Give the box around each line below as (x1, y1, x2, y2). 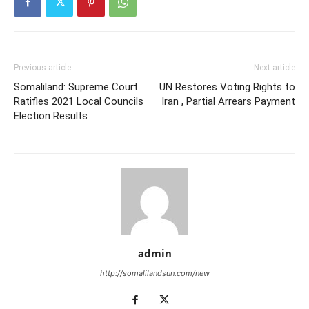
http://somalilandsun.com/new (99, 268, 210, 278)
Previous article (14, 62, 71, 72)
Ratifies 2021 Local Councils (14, 94, 143, 108)
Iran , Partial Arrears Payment (161, 94, 295, 108)
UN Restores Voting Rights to (159, 80, 295, 93)
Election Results (14, 109, 88, 122)
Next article (254, 62, 295, 72)
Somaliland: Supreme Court (14, 80, 138, 93)
